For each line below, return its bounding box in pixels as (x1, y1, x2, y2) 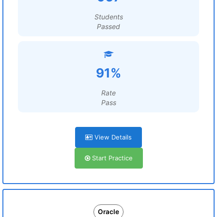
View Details (93, 133, 132, 141)
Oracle (98, 208, 119, 216)
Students (94, 13, 123, 21)
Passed (97, 22, 120, 31)
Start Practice (90, 154, 133, 162)
